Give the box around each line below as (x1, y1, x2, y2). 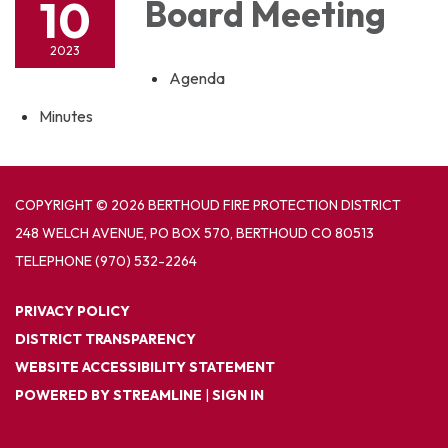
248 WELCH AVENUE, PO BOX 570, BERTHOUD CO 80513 (15, 224, 374, 242)
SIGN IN (212, 386, 264, 404)
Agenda (169, 68, 225, 88)
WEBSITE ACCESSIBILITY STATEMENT (15, 358, 275, 376)
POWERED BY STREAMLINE (15, 386, 202, 404)
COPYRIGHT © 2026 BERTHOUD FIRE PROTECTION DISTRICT (15, 196, 401, 214)
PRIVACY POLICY (15, 302, 130, 320)
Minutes (39, 106, 93, 126)
